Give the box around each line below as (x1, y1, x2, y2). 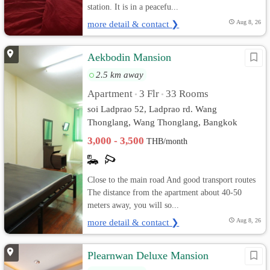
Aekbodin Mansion (87, 51, 172, 63)
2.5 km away (96, 69, 144, 80)
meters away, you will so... (87, 200, 180, 210)
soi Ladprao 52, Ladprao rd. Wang (87, 104, 218, 114)
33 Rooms (166, 88, 209, 99)
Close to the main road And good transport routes (87, 175, 256, 184)
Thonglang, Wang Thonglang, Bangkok (87, 117, 238, 127)
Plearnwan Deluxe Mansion (87, 250, 209, 262)
